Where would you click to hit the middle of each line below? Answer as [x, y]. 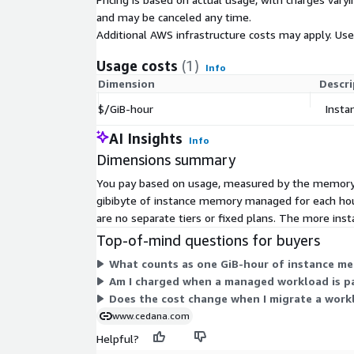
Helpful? [118, 339]
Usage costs [137, 66]
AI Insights [146, 139]
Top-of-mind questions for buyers [208, 241]
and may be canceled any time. [174, 17]
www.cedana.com [151, 316]
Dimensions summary [166, 160]
